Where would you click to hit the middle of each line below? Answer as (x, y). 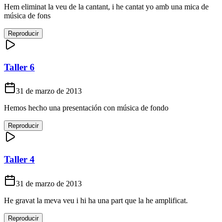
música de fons (27, 16)
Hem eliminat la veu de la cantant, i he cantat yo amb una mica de (106, 7)
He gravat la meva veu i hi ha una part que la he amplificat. (96, 200)
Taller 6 (19, 67)
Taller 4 (19, 160)
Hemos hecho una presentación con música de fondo (86, 108)
